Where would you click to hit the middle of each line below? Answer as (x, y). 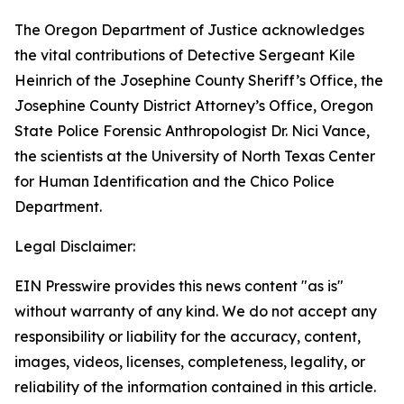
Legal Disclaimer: (75, 246)
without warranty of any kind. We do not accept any (196, 311)
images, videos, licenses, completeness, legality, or (190, 362)
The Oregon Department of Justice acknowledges (189, 30)
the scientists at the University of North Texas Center (195, 156)
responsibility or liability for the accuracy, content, (188, 336)
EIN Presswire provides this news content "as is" (179, 286)
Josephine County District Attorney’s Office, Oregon (194, 106)
